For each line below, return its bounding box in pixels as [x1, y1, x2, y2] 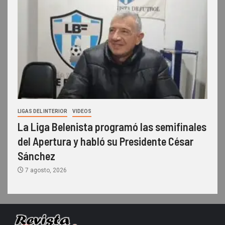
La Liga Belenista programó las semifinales [18, 120, 206, 134]
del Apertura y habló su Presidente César [18, 135, 193, 148]
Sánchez [18, 149, 55, 163]
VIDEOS [72, 108, 91, 115]
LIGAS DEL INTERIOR [18, 108, 67, 115]
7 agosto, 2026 [24, 167, 67, 174]
